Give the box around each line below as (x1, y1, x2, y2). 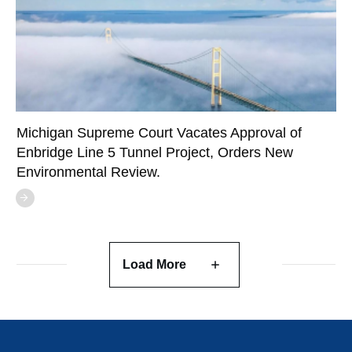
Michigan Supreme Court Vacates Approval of (16, 124, 302, 141)
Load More (123, 258, 187, 272)
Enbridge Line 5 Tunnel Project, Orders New (16, 144, 293, 160)
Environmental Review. (16, 163, 160, 180)
